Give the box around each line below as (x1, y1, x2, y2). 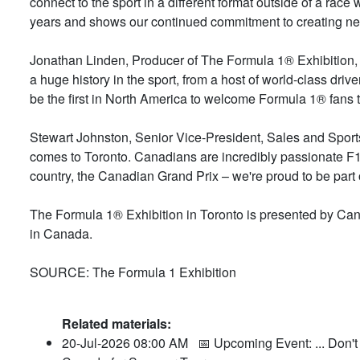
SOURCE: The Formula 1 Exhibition (30, 262, 236, 281)
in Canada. (30, 223, 92, 243)
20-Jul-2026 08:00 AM (62, 333, 198, 352)
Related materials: (62, 313, 171, 333)
